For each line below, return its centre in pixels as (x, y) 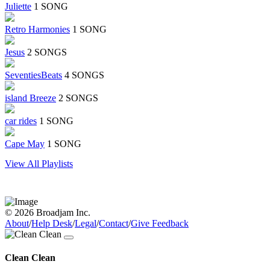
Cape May (25, 144)
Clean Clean (30, 258)
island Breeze (30, 98)
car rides (21, 121)
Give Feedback (160, 224)
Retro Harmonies (37, 30)
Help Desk (52, 224)
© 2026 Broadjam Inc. (48, 213)
